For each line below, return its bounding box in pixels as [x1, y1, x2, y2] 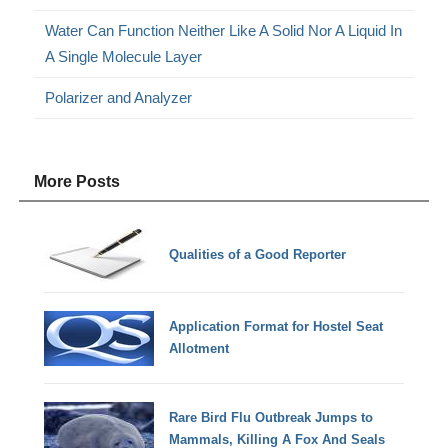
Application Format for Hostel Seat [169, 319, 384, 335]
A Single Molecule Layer [45, 47, 203, 65]
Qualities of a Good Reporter [169, 246, 347, 262]
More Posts [34, 172, 121, 190]
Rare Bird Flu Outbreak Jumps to [169, 410, 374, 426]
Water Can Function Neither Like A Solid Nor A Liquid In [45, 21, 403, 39]
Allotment [169, 341, 230, 357]
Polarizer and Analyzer [45, 88, 193, 106]
